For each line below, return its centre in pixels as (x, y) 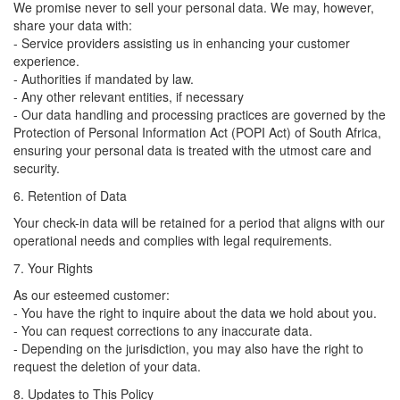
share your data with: (73, 25)
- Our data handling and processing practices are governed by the (200, 114)
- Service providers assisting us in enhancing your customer (182, 43)
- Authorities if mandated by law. (104, 79)
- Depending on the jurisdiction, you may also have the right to (188, 348)
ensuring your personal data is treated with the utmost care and (192, 150)
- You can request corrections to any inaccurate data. (163, 330)
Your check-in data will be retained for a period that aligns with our (199, 222)
